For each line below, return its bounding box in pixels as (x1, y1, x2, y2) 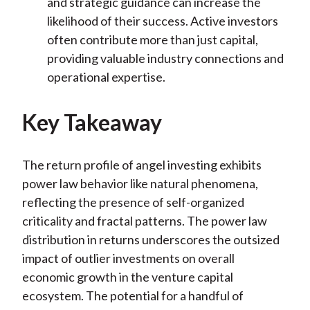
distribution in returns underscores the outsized (21, 232, 280, 248)
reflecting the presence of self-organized (21, 194, 244, 210)
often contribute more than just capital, (46, 32, 258, 48)
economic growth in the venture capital (21, 269, 233, 285)
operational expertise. (46, 69, 165, 85)
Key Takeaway (21, 109, 162, 136)
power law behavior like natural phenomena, (21, 176, 258, 192)
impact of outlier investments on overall (21, 250, 235, 266)
